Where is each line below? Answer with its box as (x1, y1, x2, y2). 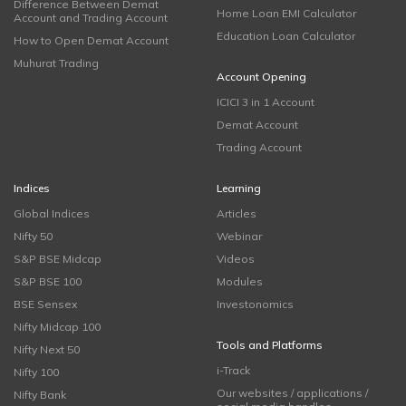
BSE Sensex (14, 297, 77, 311)
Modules (217, 275, 263, 288)
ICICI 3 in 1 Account (217, 95, 314, 109)
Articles (217, 207, 256, 220)
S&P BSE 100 (14, 275, 82, 288)
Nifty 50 (14, 229, 53, 243)
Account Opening (217, 70, 306, 83)
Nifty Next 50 (14, 343, 80, 356)
